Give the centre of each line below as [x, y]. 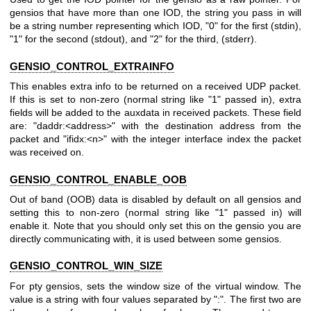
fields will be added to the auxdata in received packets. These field [155, 113]
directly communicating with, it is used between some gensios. [146, 238]
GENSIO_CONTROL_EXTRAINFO [92, 66]
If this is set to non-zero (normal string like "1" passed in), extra [155, 100]
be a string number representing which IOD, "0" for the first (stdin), [155, 26]
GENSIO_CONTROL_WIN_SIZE [86, 266]
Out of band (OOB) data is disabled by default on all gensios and [155, 199]
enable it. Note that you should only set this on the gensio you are [155, 225]
